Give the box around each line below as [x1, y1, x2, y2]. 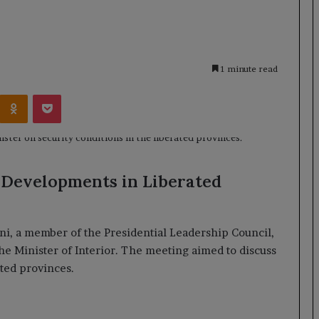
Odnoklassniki [27, 88, 90, 100]
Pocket [61, 88, 91, 100]
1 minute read [219, 63, 278, 74]
